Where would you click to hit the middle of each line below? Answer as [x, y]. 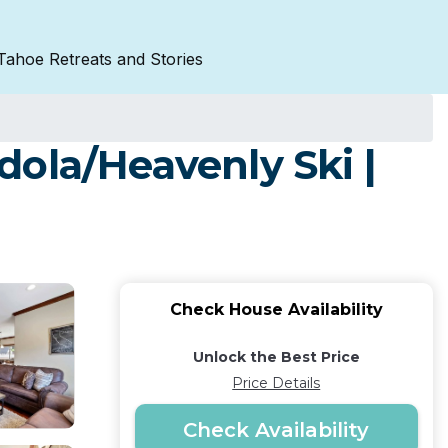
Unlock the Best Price [276, 357]
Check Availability [276, 430]
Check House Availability [276, 309]
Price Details [276, 383]
